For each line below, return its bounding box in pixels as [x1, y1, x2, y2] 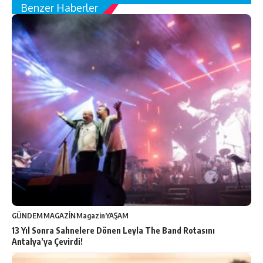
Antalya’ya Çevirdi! [12, 236, 83, 247]
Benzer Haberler [21, 1, 98, 15]
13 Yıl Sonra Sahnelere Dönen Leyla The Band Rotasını [12, 225, 215, 235]
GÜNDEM [12, 210, 43, 220]
